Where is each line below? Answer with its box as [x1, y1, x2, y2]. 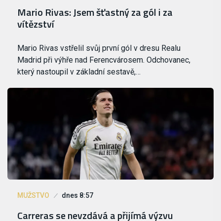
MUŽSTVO [17, 191, 49, 199]
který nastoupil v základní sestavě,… [17, 67, 141, 77]
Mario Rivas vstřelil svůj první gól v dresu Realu [17, 43, 181, 53]
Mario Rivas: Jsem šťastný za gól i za [17, 4, 173, 20]
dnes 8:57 [62, 191, 93, 199]
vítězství [17, 16, 54, 32]
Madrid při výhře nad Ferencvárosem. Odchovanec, [17, 55, 190, 65]
